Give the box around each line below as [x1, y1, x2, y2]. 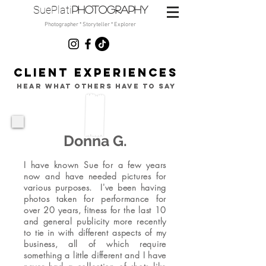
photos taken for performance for [24, 193, 166, 204]
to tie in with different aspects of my [24, 227, 166, 238]
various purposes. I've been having [24, 182, 166, 193]
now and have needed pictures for [24, 170, 166, 182]
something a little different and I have [24, 249, 166, 261]
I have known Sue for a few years [24, 159, 166, 170]
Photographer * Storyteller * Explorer [44, 21, 137, 28]
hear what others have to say [16, 82, 176, 90]
